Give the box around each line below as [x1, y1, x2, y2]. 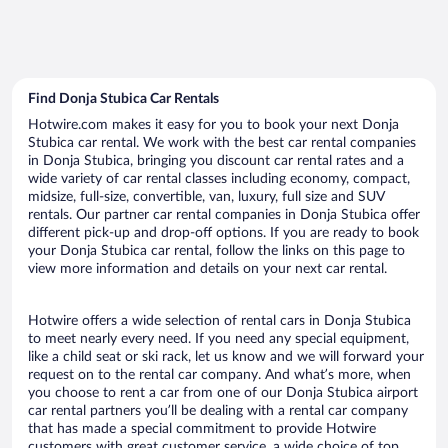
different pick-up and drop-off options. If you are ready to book [28, 225, 419, 240]
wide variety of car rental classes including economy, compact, [28, 171, 410, 186]
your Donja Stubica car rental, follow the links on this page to [28, 243, 405, 258]
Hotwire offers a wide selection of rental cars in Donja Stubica [28, 313, 411, 328]
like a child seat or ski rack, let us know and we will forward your [28, 349, 424, 364]
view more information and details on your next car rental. [28, 261, 387, 276]
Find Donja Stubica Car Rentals [28, 91, 219, 106]
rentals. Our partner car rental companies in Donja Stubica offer [28, 207, 420, 222]
